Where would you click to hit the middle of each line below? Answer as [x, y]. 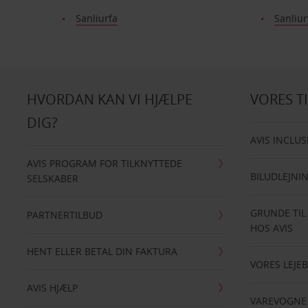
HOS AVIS [272, 228]
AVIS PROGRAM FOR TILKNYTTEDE [104, 163]
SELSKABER [52, 178]
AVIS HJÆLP [52, 288]
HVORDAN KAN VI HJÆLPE [109, 99]
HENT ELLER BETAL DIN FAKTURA [102, 251]
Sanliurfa [96, 18]
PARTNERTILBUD [64, 215]
